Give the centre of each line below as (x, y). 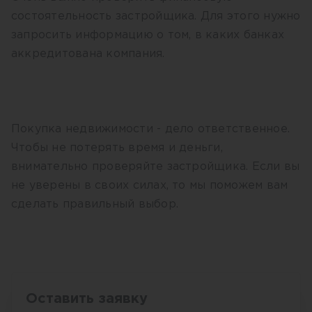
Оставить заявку (87, 299)
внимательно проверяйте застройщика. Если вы (156, 167)
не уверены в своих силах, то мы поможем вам (150, 186)
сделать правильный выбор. (95, 204)
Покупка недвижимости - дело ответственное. (151, 129)
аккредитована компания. (90, 54)
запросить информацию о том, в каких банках (148, 35)
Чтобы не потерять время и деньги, (117, 148)
